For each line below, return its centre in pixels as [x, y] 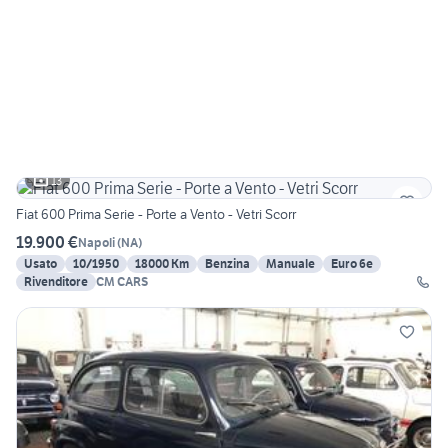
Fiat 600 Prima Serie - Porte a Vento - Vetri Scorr [156, 214]
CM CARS [122, 282]
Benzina [227, 264]
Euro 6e [352, 264]
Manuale [290, 264]
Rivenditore [56, 282]
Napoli [96, 242]
